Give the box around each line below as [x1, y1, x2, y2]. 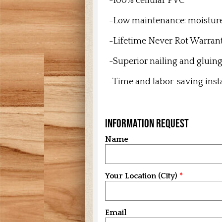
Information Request [105, 116, 189, 130]
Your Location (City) [105, 171, 177, 181]
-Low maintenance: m [105, 16, 196, 26]
